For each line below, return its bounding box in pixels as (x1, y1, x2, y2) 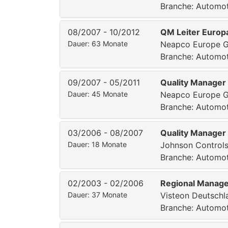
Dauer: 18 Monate (68, 140, 127, 149)
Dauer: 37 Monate (68, 190, 127, 199)
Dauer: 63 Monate (68, 39, 128, 48)
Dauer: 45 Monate (68, 90, 128, 98)
